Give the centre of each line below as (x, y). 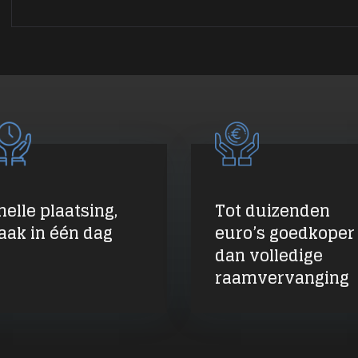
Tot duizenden (272, 211)
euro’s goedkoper (285, 233)
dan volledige (269, 255)
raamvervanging (282, 278)
